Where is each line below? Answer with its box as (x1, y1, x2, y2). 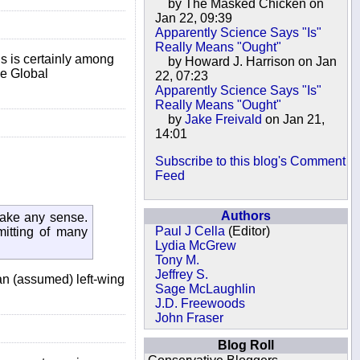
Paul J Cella (155, 224, 226, 238)
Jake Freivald (185, 112, 263, 126)
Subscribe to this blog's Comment (155, 154, 346, 168)
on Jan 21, (262, 112, 325, 126)
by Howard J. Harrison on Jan (155, 55, 337, 68)
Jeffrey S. (155, 268, 209, 281)
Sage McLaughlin (155, 282, 256, 296)
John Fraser (155, 311, 224, 325)
